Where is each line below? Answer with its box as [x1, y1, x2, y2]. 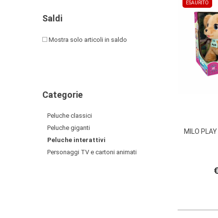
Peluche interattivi [47, 136, 106, 144]
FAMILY [7, 64, 31, 73]
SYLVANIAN [7, 50, 45, 58]
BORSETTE [7, 98, 43, 107]
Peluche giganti [47, 124, 90, 131]
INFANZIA [7, 12, 38, 20]
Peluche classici [47, 112, 92, 119]
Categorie [42, 90, 83, 100]
